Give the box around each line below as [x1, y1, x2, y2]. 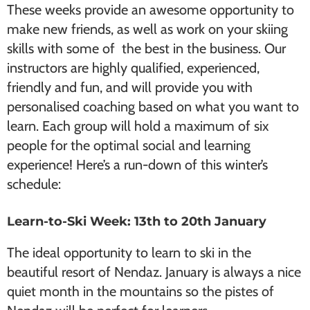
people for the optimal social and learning [7, 137, 250, 154]
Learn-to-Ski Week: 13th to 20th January [7, 214, 266, 229]
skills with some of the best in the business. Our [7, 40, 286, 57]
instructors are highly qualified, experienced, [7, 60, 259, 76]
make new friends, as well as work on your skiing [7, 21, 288, 37]
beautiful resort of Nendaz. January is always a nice [7, 264, 301, 280]
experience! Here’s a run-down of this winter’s [7, 156, 268, 173]
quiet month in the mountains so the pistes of [7, 283, 274, 300]
